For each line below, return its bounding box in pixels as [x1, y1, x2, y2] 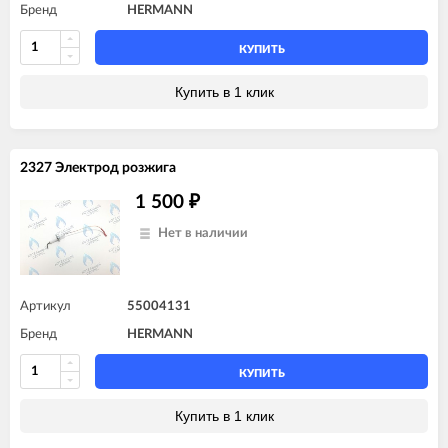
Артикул [20, 299, 71, 313]
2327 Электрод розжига [20, 160, 176, 175]
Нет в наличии [158, 226, 248, 240]
